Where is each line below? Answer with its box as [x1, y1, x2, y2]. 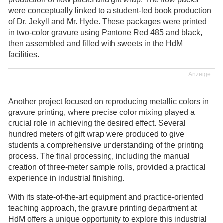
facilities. [8, 50, 39, 59]
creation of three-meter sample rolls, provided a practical [8, 163, 206, 171]
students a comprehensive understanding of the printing [8, 141, 204, 149]
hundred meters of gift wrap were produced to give [8, 130, 184, 138]
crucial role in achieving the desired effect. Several [8, 119, 186, 127]
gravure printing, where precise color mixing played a [8, 108, 195, 116]
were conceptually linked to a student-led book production [8, 6, 211, 15]
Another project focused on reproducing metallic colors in [8, 97, 209, 106]
